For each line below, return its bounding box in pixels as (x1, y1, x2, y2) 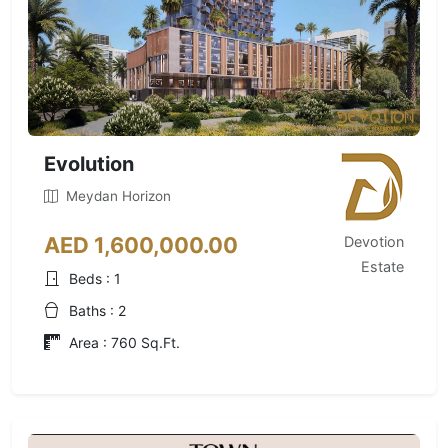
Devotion (344, 233, 404, 250)
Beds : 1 (69, 270, 121, 287)
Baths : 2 (69, 302, 126, 319)
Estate (361, 258, 404, 275)
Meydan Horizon (62, 188, 171, 204)
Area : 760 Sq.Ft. (69, 334, 180, 351)
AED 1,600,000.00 (44, 232, 238, 258)
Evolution (44, 152, 134, 176)
